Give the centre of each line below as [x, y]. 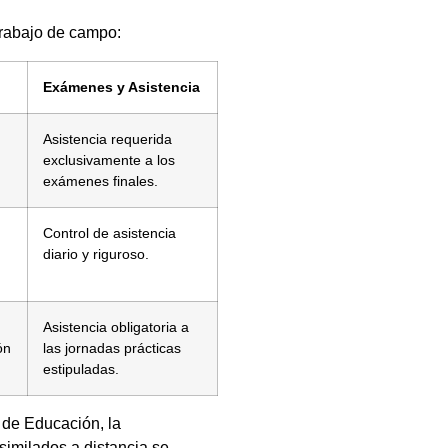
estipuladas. [81, 368]
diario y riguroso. [96, 253]
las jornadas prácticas [112, 347]
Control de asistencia [109, 232]
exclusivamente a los [109, 159]
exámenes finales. [100, 180]
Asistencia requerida [107, 138]
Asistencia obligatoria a [116, 326]
